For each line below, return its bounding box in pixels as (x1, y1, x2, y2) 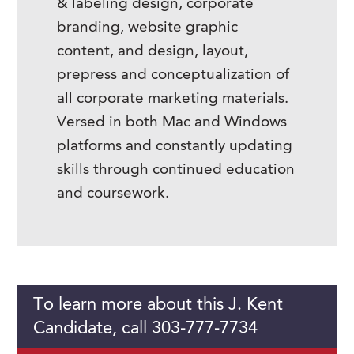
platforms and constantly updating (57, 139, 293, 154)
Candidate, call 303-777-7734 (33, 320, 258, 337)
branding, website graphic (57, 21, 239, 36)
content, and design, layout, (57, 44, 249, 59)
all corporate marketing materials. (57, 92, 289, 107)
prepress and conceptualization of (57, 68, 290, 83)
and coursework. (57, 186, 170, 201)
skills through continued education (57, 163, 296, 178)
